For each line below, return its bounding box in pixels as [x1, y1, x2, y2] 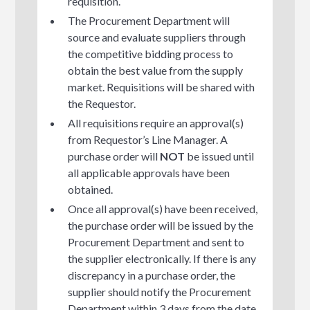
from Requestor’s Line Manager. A [68, 132, 228, 146]
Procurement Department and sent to [68, 235, 245, 248]
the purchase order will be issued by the [68, 218, 254, 232]
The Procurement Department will [68, 13, 230, 27]
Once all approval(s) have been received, [68, 201, 258, 215]
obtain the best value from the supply [68, 63, 244, 77]
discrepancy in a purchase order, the [68, 268, 236, 282]
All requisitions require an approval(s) [68, 116, 244, 129]
